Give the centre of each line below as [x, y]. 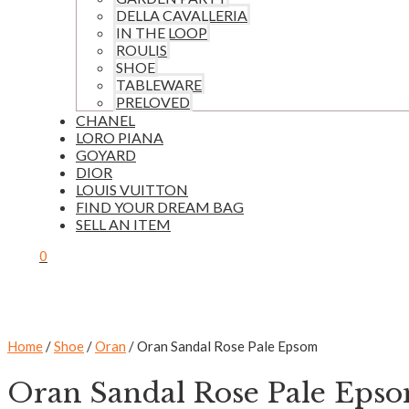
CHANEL [105, 120]
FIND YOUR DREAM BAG [160, 207]
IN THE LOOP [162, 32]
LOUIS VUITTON [132, 189]
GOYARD [106, 155]
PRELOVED [153, 102]
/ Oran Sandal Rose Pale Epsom [222, 346]
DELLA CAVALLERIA [182, 15]
